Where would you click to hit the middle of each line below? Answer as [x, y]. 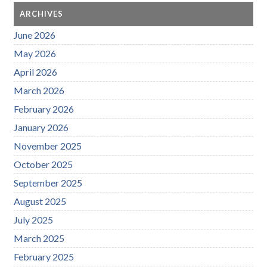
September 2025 [48, 182]
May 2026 [35, 53]
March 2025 [39, 238]
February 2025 [44, 256]
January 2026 [41, 127]
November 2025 [48, 145]
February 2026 [44, 108]
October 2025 [44, 164]
